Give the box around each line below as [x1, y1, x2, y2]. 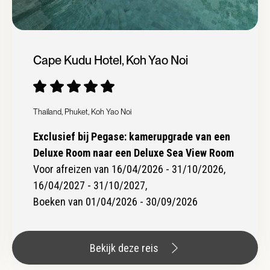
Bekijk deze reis [89, 241, 159, 254]
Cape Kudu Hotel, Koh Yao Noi [33, 53, 188, 68]
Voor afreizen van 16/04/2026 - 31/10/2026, [33, 163, 225, 176]
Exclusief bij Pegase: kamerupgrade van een [33, 130, 230, 143]
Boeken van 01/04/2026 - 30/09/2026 [33, 195, 198, 209]
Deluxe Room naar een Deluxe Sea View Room [33, 146, 234, 160]
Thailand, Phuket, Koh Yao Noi [33, 107, 131, 117]
